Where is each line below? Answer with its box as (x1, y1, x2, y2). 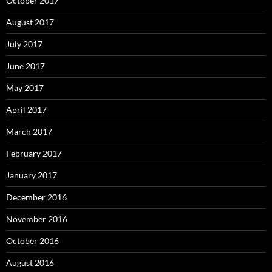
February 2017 (6, 148, 62, 159)
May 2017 (6, 83, 44, 93)
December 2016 (6, 192, 67, 203)
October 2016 (6, 236, 59, 246)
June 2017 (6, 61, 45, 72)
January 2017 (6, 170, 57, 181)
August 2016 (6, 257, 54, 268)
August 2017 (6, 17, 54, 28)
